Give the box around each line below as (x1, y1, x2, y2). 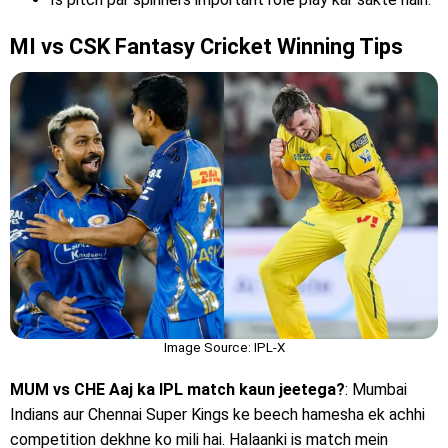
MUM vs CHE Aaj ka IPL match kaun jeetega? (10, 380, 345, 400)
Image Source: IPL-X (163, 340, 285, 356)
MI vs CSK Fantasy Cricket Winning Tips (10, 33, 403, 59)
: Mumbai (345, 380, 407, 400)
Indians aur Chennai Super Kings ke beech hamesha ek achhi (10, 405, 425, 425)
